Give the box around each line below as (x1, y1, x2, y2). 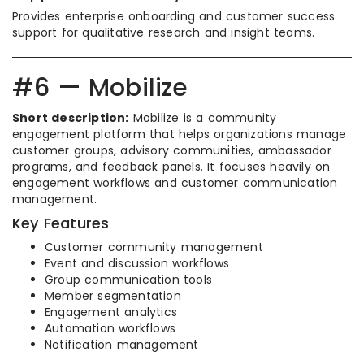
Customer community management (45, 239, 263, 256)
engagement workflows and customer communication (12, 175, 338, 192)
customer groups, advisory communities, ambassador (12, 142, 331, 159)
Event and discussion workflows (45, 255, 229, 272)
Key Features (12, 213, 110, 234)
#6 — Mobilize (12, 71, 188, 106)
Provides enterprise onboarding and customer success (12, 8, 336, 25)
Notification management (45, 336, 199, 353)
